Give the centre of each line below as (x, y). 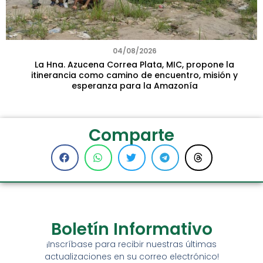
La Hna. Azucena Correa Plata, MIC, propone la (134, 64)
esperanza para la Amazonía (134, 85)
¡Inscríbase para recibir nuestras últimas (131, 244)
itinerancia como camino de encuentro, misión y (134, 75)
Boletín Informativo (131, 229)
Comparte (131, 135)
